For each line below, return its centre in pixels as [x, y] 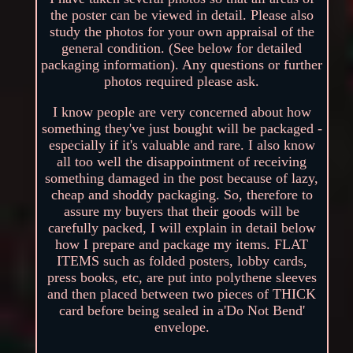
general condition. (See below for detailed [182, 48]
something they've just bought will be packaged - [182, 129]
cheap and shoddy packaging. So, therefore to [182, 195]
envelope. [182, 327]
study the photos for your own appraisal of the [182, 32]
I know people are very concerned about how [182, 112]
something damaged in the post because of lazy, [182, 178]
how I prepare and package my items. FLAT [182, 245]
